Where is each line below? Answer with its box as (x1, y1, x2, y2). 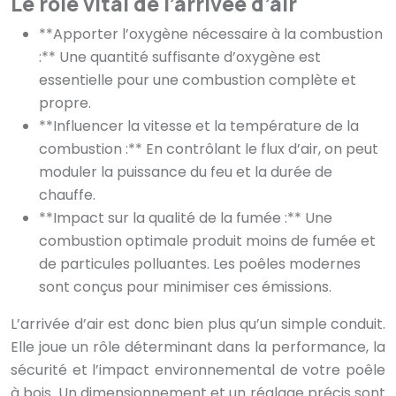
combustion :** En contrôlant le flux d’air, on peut (39, 139, 378, 160)
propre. (39, 93, 91, 114)
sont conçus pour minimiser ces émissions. (39, 277, 331, 298)
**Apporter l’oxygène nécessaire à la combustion (39, 24, 383, 45)
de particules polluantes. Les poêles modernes (39, 254, 361, 275)
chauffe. (39, 185, 95, 206)
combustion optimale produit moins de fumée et (39, 231, 376, 252)
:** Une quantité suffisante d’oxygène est (39, 47, 321, 68)
